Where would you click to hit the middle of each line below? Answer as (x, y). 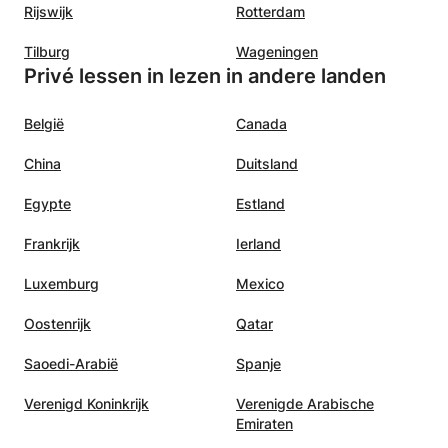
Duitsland (267, 163)
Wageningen (277, 51)
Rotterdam (270, 11)
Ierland (258, 243)
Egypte (47, 203)
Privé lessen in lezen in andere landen (205, 75)
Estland (260, 203)
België (44, 123)
